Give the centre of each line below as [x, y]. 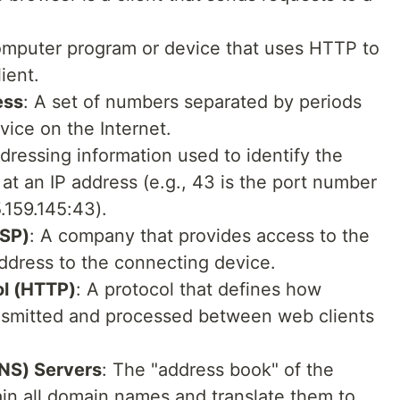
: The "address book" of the [218, 369]
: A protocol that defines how [199, 289]
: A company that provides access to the [200, 235]
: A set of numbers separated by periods [192, 101]
